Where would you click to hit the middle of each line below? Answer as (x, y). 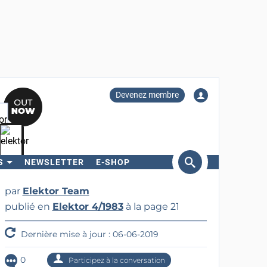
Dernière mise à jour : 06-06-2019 (88, 234)
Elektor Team (56, 191)
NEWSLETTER (54, 162)
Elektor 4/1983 (88, 207)
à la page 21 (151, 207)
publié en (28, 207)
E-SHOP (113, 162)
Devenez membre (147, 95)
